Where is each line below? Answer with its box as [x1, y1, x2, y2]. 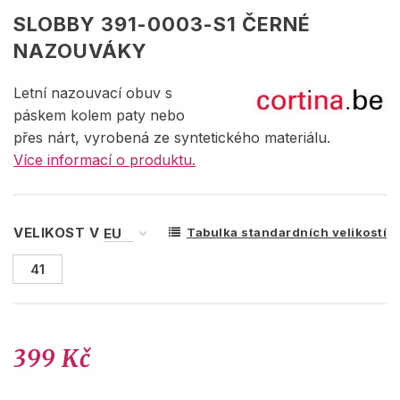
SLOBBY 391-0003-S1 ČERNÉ [13, 12, 311, 36]
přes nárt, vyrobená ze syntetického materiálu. [13, 128, 330, 146]
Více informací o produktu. [13, 150, 196, 169]
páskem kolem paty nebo [13, 105, 185, 124]
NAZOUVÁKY [13, 38, 147, 62]
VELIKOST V [13, 223, 104, 241]
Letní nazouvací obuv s [13, 83, 172, 102]
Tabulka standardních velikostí [187, 224, 387, 239]
